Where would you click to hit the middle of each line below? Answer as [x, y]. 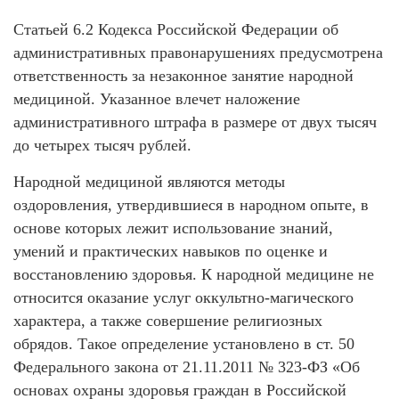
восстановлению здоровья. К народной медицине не [194, 274]
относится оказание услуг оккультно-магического [183, 297]
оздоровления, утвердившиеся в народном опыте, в [191, 204]
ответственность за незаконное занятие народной [183, 75]
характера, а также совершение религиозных [168, 320]
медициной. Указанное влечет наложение [157, 98]
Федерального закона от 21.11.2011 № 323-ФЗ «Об [187, 366]
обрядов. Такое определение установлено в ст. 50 [184, 343]
